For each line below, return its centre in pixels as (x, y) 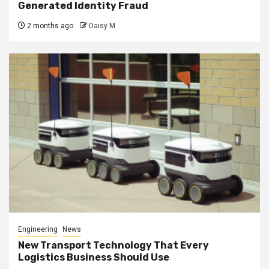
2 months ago (49, 26)
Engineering (38, 229)
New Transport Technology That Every (113, 245)
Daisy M (102, 26)
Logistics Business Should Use (94, 257)
